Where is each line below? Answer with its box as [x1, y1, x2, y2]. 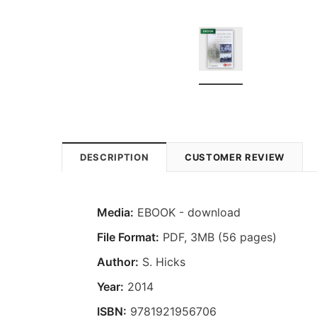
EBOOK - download [134, 204, 241, 219]
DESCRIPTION [80, 151, 149, 163]
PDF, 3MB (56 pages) [159, 229, 277, 244]
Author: [97, 254, 139, 269]
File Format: [97, 229, 159, 244]
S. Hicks [139, 254, 185, 269]
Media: [97, 204, 134, 219]
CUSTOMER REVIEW [185, 151, 284, 163]
